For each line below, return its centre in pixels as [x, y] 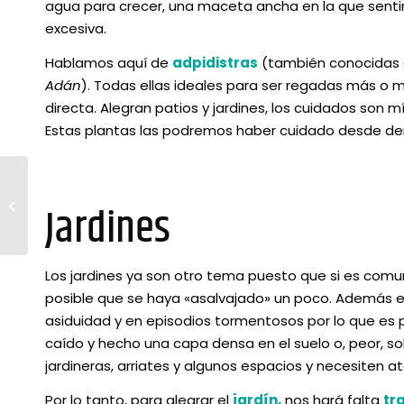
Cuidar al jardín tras [89, 196]
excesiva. [76, 28]
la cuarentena [73, 215]
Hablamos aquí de [109, 62]
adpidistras [215, 62]
